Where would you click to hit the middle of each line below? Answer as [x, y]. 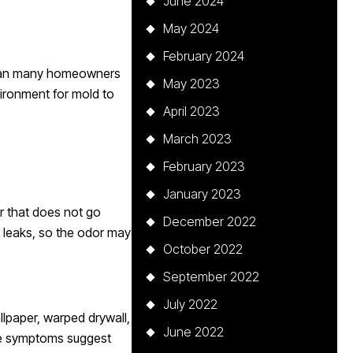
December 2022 [210, 222]
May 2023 [192, 84]
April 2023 [192, 111]
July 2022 [191, 305]
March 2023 [198, 139]
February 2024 [204, 56]
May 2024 [191, 29]
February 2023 [204, 167]
